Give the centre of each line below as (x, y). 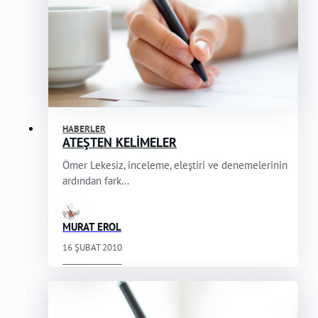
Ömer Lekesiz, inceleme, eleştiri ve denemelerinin (175, 165)
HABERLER (84, 129)
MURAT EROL (92, 227)
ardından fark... (96, 181)
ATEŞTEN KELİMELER (120, 143)
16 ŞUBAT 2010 (92, 248)
